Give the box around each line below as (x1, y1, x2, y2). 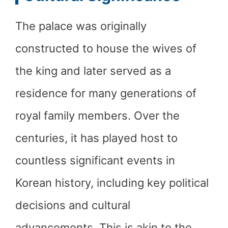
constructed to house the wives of (15, 42, 196, 55)
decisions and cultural (15, 198, 130, 212)
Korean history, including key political (15, 176, 209, 189)
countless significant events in (15, 154, 175, 167)
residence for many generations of (15, 87, 196, 100)
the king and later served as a (15, 64, 171, 77)
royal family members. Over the (15, 109, 180, 122)
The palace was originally (15, 19, 147, 33)
